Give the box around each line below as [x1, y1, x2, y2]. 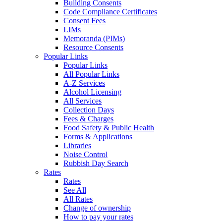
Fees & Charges [63, 114, 113, 123]
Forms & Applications [63, 132, 132, 141]
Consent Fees [63, 16, 106, 25]
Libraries [63, 141, 91, 150]
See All [63, 186, 86, 195]
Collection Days [63, 106, 114, 114]
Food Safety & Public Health [63, 123, 154, 132]
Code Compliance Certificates [63, 7, 157, 16]
